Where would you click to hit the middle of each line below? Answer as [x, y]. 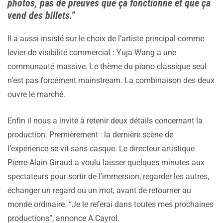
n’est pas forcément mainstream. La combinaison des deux [111, 81]
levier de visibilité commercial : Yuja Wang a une [92, 53]
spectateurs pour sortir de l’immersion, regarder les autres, [108, 177]
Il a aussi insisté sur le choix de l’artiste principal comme [106, 39]
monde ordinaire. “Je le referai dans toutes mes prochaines [111, 205]
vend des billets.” [41, 16]
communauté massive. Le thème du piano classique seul [107, 67]
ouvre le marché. [36, 95]
